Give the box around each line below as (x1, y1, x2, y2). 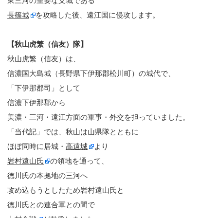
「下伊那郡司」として (7, 83, 80, 92)
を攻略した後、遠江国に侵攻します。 (36, 10, 160, 19)
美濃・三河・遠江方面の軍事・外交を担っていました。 (7, 112, 190, 121)
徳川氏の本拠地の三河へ (7, 171, 88, 180)
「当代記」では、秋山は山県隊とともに (7, 127, 139, 136)
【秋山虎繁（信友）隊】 (7, 39, 88, 48)
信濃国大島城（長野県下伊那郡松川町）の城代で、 (7, 69, 175, 77)
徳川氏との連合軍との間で (7, 200, 95, 209)
